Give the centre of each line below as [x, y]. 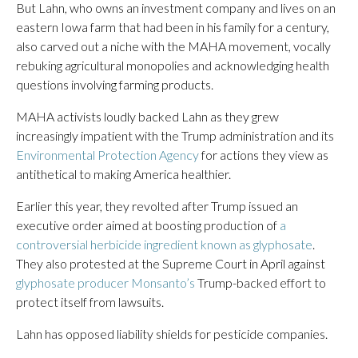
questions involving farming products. [115, 84]
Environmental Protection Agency [107, 155]
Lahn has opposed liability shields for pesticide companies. [172, 334]
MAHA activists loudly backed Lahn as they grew [147, 116]
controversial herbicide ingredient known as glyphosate [164, 244]
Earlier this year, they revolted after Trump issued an [157, 206]
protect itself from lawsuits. [90, 302]
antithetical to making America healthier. [123, 174]
